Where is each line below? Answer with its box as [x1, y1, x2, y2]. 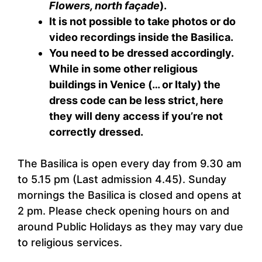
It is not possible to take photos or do [49, 15, 236, 28]
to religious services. [18, 236, 122, 249]
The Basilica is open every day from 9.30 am [18, 157, 242, 170]
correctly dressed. [49, 126, 143, 139]
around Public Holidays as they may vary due [18, 220, 243, 233]
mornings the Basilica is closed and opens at [18, 189, 242, 202]
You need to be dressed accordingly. [49, 47, 233, 60]
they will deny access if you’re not [49, 110, 223, 123]
